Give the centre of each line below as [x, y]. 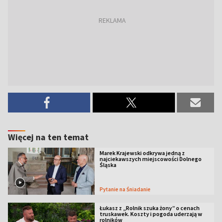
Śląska [108, 165]
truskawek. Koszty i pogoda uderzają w [151, 214]
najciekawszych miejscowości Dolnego [150, 159]
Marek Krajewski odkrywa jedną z [142, 153]
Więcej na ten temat [48, 137]
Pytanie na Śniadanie [127, 189]
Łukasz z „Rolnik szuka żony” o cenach [149, 208]
